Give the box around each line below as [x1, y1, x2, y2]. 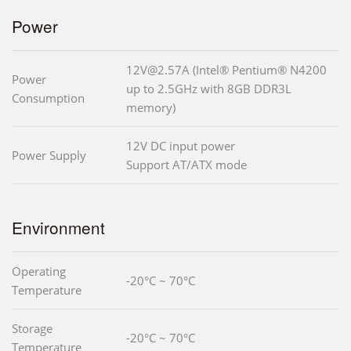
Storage [12, 320, 52, 337]
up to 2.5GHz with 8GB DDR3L [126, 81, 291, 97]
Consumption [12, 90, 85, 107]
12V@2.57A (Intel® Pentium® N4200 [126, 62, 327, 78]
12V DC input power [126, 138, 235, 154]
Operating [12, 263, 66, 280]
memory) [126, 100, 175, 116]
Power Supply [12, 147, 86, 164]
